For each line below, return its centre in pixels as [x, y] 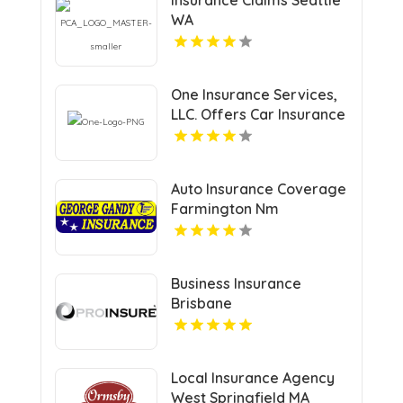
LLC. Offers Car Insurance [258, 114]
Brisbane [201, 303]
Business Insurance [236, 283]
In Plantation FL [222, 134]
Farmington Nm [224, 208]
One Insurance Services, [254, 94]
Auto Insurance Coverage [258, 188]
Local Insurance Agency [252, 377]
